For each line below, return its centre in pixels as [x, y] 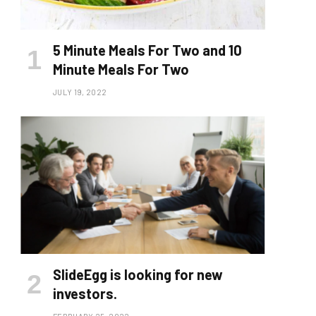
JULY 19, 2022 [80, 92]
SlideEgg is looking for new [138, 275]
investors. [85, 294]
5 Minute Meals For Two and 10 [147, 50]
